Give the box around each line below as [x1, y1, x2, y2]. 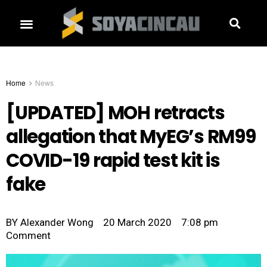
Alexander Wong [18, 216, 94, 229]
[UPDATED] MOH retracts [6, 100, 225, 126]
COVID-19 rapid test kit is [6, 148, 220, 174]
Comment [6, 229, 51, 242]
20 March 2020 [103, 216, 172, 229]
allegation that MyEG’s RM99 [6, 124, 256, 150]
